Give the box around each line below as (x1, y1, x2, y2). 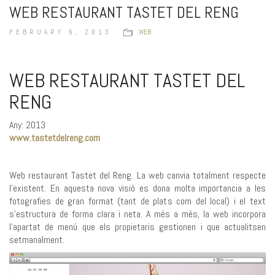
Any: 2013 (9, 118, 45, 132)
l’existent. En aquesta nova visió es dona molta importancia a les (9, 182, 266, 195)
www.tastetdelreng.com (9, 131, 100, 145)
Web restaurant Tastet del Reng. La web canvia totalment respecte (9, 169, 266, 182)
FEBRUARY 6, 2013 (9, 27, 112, 36)
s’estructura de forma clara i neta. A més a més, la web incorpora (9, 207, 266, 221)
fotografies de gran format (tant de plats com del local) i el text (9, 195, 266, 208)
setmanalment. (9, 233, 64, 247)
